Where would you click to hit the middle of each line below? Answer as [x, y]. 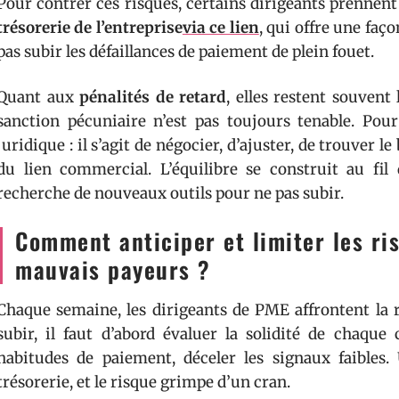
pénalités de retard [153, 97]
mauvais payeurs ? [113, 269]
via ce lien [220, 28]
